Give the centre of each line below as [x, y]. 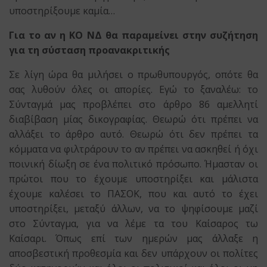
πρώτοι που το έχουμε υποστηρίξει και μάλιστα [133, 179]
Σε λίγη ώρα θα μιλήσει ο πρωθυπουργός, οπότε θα [133, 74]
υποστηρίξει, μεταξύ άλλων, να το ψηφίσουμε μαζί [133, 209]
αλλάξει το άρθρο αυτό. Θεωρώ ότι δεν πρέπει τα [133, 134]
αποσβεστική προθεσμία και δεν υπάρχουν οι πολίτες [133, 253]
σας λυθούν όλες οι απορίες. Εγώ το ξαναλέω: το [133, 89]
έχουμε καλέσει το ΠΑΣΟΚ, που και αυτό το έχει [133, 194]
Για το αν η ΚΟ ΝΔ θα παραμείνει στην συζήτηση [133, 35]
